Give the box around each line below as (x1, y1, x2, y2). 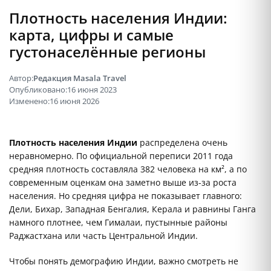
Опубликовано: (9, 83, 67, 95)
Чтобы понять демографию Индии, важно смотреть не (9, 255, 238, 267)
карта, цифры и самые (9, 24, 174, 45)
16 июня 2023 (67, 83, 117, 95)
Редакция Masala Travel (33, 72, 126, 83)
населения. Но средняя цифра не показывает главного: (9, 190, 242, 202)
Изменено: (9, 95, 50, 106)
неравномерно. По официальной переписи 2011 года (9, 150, 233, 162)
